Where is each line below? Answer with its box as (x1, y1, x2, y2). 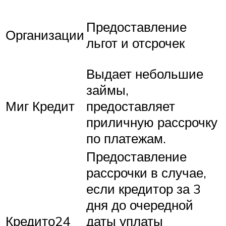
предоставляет (86, 98, 175, 115)
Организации (6, 26, 84, 43)
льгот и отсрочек (86, 34, 185, 51)
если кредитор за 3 (86, 181, 201, 197)
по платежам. (86, 130, 166, 147)
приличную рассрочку (86, 114, 217, 131)
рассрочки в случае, (86, 164, 206, 181)
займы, (86, 82, 129, 98)
